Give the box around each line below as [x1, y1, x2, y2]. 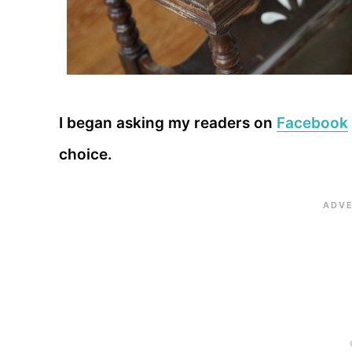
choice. [59, 145, 112, 164]
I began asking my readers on [59, 114, 277, 133]
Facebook [277, 114, 348, 133]
